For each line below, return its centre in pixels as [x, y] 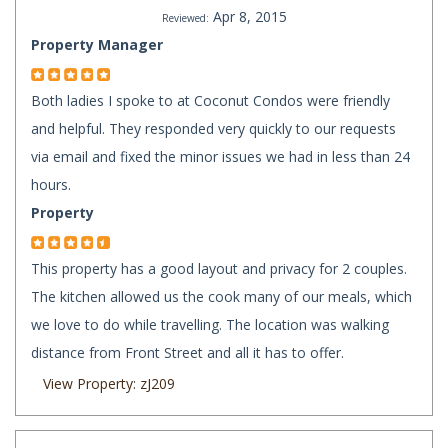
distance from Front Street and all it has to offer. [187, 353]
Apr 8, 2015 [249, 17]
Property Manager [97, 45]
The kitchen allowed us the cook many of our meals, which [221, 297]
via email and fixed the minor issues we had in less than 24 [220, 157]
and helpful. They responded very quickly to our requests [213, 129]
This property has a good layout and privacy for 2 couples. [219, 269]
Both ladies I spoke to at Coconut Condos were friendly [210, 101]
